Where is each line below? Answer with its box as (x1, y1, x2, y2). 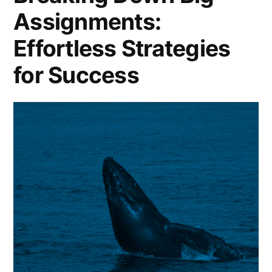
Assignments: (13, 8, 161, 36)
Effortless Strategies (13, 35, 231, 63)
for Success (13, 61, 139, 89)
